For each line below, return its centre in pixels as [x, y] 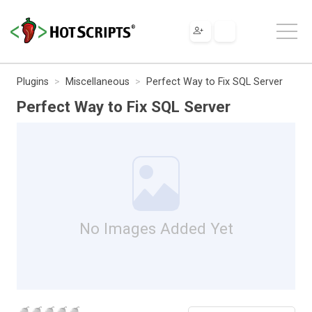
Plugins [33, 81]
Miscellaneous [97, 81]
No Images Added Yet [156, 228]
